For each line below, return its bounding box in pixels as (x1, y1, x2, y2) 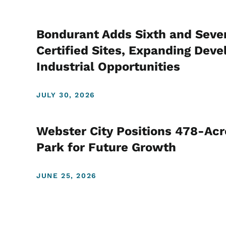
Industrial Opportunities (36, 60, 180, 74)
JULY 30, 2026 (36, 91, 95, 99)
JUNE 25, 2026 (36, 172, 97, 180)
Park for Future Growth (36, 140, 176, 155)
